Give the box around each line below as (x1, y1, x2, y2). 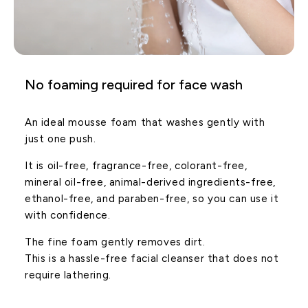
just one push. (25, 133, 96, 145)
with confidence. (25, 209, 111, 221)
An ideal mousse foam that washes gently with (25, 116, 265, 129)
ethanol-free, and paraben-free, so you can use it (25, 192, 279, 205)
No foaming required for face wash (25, 76, 243, 93)
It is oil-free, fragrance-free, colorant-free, (25, 159, 247, 172)
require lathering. (25, 269, 111, 281)
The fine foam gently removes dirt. (25, 236, 206, 248)
